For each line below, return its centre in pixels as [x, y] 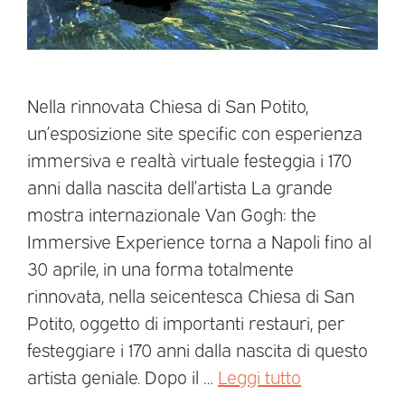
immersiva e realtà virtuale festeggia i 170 [189, 159]
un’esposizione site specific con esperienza [195, 132]
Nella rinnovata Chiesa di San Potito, [168, 104]
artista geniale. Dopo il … [122, 376]
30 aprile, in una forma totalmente [160, 267]
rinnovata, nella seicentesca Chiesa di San [191, 294]
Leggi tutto [259, 376]
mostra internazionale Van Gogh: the [172, 213]
